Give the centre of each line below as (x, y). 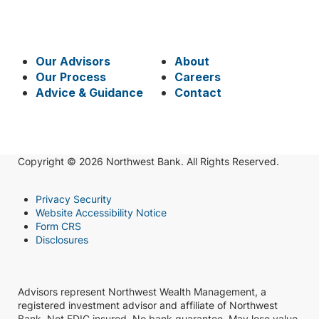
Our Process (71, 77)
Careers (197, 77)
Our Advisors (73, 62)
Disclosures (62, 240)
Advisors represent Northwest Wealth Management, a (142, 292)
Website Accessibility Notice (101, 213)
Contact (198, 93)
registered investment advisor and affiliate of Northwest (148, 305)
